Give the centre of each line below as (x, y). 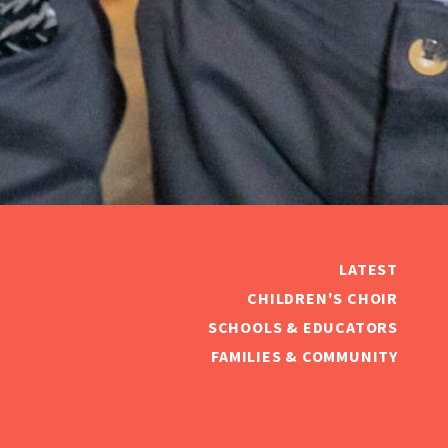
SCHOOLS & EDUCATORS (302, 327)
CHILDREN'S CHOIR (322, 298)
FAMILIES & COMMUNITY (304, 356)
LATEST (368, 269)
